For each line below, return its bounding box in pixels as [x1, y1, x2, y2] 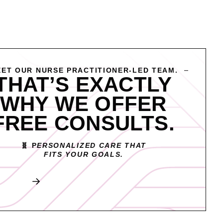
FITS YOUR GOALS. [43, 151, 124, 159]
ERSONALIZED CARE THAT [37, 142, 146, 150]
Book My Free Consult [40, 176, 135, 187]
